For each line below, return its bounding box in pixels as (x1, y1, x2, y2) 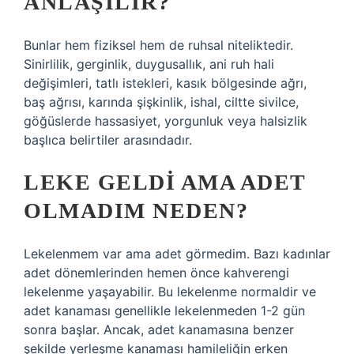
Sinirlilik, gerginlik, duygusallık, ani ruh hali (24, 56, 274, 72)
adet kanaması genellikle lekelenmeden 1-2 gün (24, 303, 305, 318)
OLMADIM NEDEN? (24, 198, 248, 223)
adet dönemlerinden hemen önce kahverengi (24, 265, 289, 281)
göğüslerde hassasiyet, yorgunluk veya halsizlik (24, 113, 307, 129)
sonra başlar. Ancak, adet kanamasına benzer (24, 322, 294, 337)
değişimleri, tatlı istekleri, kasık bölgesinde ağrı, (24, 75, 307, 91)
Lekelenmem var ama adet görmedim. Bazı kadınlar (24, 246, 330, 262)
